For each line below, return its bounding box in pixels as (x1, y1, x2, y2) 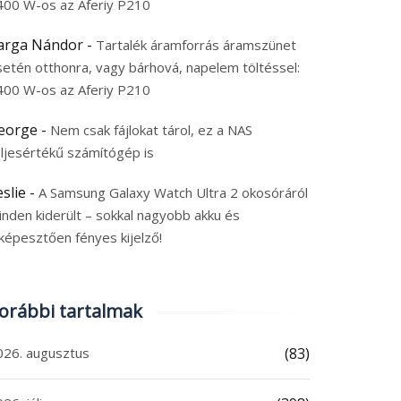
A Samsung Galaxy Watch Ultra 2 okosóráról (38, 183, 308, 201)
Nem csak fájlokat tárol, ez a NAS (50, 121, 252, 139)
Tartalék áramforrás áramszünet (96, 36, 296, 54)
